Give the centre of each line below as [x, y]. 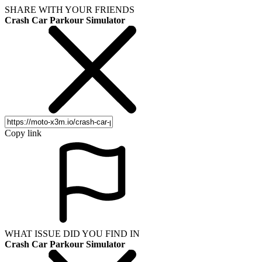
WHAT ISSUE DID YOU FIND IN [72, 233]
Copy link [23, 133]
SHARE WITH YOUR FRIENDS [70, 9]
